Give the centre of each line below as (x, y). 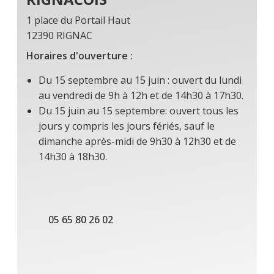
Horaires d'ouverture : (80, 56)
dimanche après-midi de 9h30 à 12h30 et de (137, 142)
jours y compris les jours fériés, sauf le (127, 126)
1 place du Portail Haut (78, 20)
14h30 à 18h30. (73, 157)
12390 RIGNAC (59, 36)
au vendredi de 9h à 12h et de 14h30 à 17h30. (142, 96)
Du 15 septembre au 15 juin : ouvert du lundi (140, 80)
